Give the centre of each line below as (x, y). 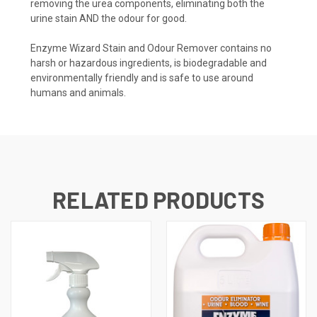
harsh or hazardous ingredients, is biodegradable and (149, 63)
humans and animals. (78, 92)
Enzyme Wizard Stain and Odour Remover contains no (151, 48)
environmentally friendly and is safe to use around (142, 77)
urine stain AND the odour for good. (109, 18)
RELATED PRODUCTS (158, 199)
